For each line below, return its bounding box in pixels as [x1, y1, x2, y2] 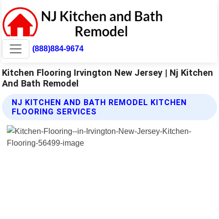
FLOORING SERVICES [12, 107, 97, 116]
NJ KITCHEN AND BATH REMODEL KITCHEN [12, 97, 187, 107]
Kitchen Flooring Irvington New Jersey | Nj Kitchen [2, 67, 214, 78]
